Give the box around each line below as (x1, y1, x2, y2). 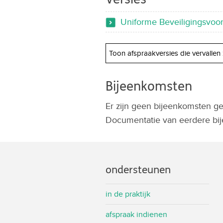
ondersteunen (106, 164, 171, 177)
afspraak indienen (106, 209, 167, 221)
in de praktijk (106, 188, 150, 200)
